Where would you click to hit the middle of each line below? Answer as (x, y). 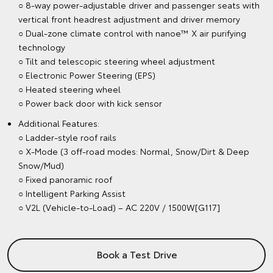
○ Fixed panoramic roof (65, 179)
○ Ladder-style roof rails (67, 137)
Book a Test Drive (136, 254)
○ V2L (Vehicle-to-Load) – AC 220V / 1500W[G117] (119, 207)
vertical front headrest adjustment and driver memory (129, 19)
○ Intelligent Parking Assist (72, 193)
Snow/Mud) (41, 165)
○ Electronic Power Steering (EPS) (87, 75)
